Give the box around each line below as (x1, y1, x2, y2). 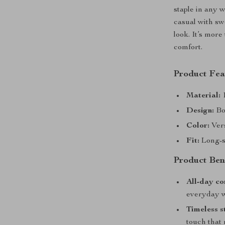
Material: (186, 92, 221, 100)
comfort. (174, 44, 203, 52)
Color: (186, 122, 210, 130)
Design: (186, 107, 214, 115)
